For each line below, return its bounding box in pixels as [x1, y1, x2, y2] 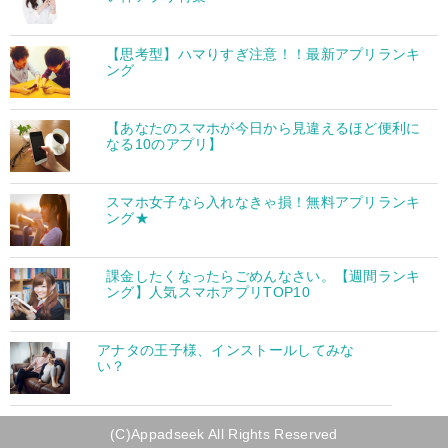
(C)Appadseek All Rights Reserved [110, 425, 338, 442]
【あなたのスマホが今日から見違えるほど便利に [106, 119, 421, 136]
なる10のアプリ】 [106, 135, 223, 152]
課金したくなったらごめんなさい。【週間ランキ [106, 267, 421, 284]
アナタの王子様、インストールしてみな [97, 341, 355, 358]
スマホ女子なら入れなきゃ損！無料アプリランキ [106, 193, 421, 210]
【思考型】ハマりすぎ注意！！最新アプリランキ [106, 45, 421, 62]
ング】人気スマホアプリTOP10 [106, 283, 310, 300]
